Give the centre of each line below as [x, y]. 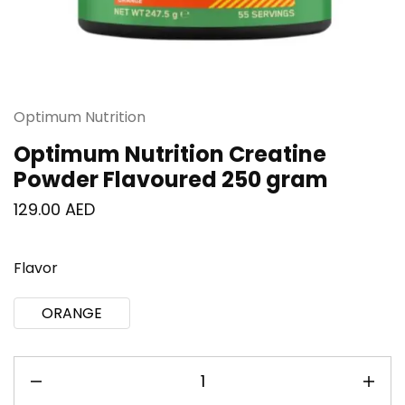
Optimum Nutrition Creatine [170, 154]
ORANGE [72, 313]
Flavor [36, 268]
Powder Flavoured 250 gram [171, 179]
